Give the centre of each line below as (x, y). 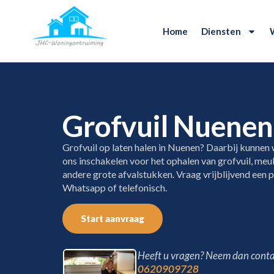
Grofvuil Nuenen (168, 126)
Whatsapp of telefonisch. (115, 188)
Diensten (221, 31)
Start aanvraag (113, 218)
